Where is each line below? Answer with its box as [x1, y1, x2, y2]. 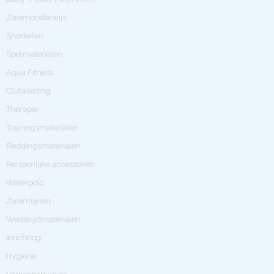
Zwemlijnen [6, 196, 51, 206]
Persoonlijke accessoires [6, 160, 94, 169]
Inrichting [6, 233, 41, 242]
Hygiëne [6, 251, 36, 261]
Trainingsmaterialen [6, 123, 79, 132]
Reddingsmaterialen [6, 141, 81, 150]
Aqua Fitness [6, 68, 53, 77]
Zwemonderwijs [6, 13, 66, 22]
